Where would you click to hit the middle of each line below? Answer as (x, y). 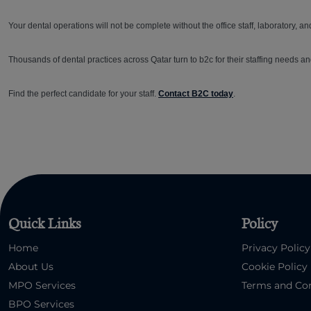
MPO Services (42, 286)
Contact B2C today (196, 94)
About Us (31, 267)
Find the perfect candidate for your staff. (83, 94)
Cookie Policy (275, 267)
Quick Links (45, 224)
